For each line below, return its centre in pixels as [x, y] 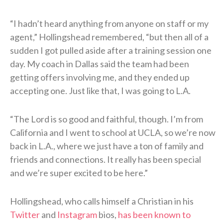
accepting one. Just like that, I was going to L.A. [100, 91]
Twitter [25, 215]
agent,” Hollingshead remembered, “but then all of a [109, 37]
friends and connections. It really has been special [106, 160]
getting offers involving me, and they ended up [100, 77]
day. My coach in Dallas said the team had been [100, 64]
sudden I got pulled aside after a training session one [111, 51]
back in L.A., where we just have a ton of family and [107, 146]
